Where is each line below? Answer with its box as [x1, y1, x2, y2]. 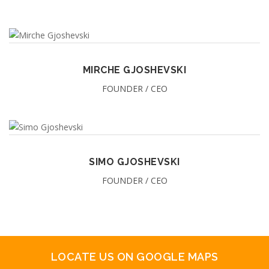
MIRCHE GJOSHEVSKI [82, 64, 187, 76]
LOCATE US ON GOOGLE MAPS [50, 250, 219, 264]
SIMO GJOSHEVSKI [89, 156, 180, 168]
